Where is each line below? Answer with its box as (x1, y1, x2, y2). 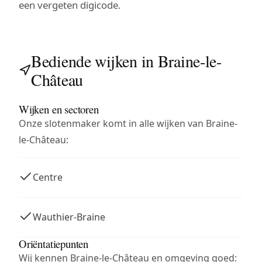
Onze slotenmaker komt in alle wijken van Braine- (19, 116, 237, 130)
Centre (33, 170, 63, 184)
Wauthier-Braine (33, 210, 105, 223)
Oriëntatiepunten (19, 236, 89, 251)
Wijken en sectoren (19, 101, 99, 116)
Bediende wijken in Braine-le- (31, 49, 222, 72)
